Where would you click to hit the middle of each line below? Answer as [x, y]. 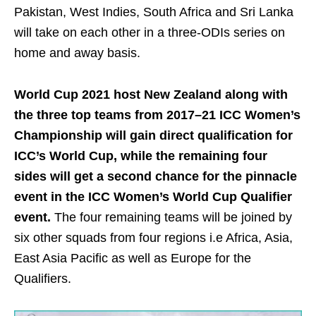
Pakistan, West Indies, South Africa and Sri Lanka [154, 12]
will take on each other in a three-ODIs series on [150, 32]
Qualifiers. [43, 278]
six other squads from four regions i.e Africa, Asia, [153, 237]
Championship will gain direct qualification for [153, 135]
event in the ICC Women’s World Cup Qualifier [153, 196]
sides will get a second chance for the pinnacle [156, 176]
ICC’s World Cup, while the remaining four [141, 156]
